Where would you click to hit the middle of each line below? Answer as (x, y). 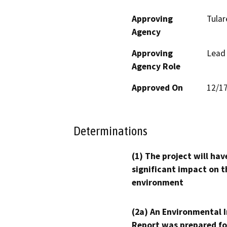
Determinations (110, 131)
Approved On (157, 87)
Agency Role (156, 66)
